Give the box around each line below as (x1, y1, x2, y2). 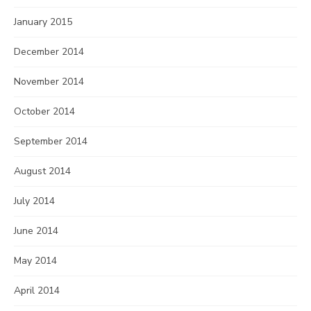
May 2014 (14, 254, 57, 268)
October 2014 (14, 105, 75, 119)
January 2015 (14, 15, 72, 29)
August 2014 (14, 165, 71, 178)
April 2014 (14, 284, 60, 298)
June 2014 (14, 224, 58, 238)
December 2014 (14, 45, 84, 59)
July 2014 (14, 194, 55, 208)
